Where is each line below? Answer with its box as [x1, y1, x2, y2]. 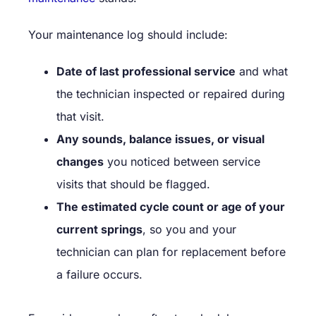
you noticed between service [104, 154, 260, 169]
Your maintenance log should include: [28, 27, 228, 42]
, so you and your [142, 221, 236, 236]
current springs [56, 221, 142, 236]
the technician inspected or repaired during [56, 86, 285, 101]
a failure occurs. [56, 267, 142, 281]
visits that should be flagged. [56, 176, 210, 191]
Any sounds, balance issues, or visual [56, 131, 265, 146]
